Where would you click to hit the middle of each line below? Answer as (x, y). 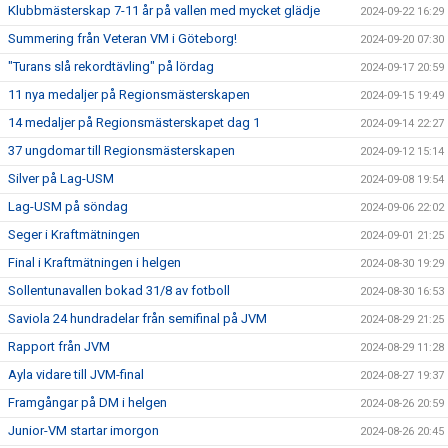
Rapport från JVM (59, 346)
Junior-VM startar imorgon (83, 430)
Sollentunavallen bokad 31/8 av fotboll (119, 290)
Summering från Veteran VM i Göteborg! (122, 38)
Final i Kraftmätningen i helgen (94, 262)
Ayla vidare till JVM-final (76, 374)
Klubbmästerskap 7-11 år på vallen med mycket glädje (164, 10)
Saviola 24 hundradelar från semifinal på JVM (137, 318)
